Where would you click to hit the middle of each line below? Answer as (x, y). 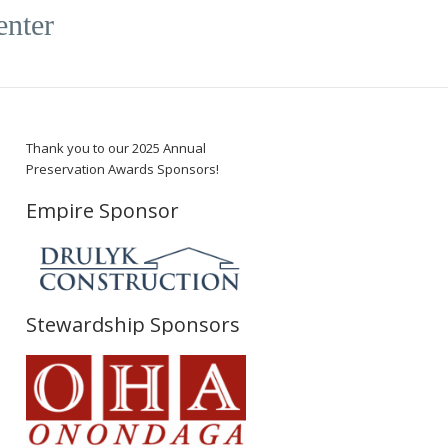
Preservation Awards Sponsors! (122, 169)
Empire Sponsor (102, 210)
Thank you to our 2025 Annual (116, 148)
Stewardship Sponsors (133, 324)
